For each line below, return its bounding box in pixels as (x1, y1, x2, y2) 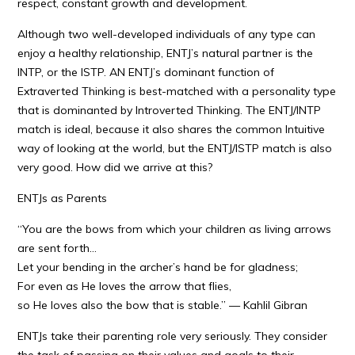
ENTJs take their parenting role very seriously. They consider (17, 329, 328, 343)
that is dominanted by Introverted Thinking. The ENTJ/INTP (17, 103, 322, 117)
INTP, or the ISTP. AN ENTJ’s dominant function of (17, 65, 275, 79)
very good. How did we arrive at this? (17, 160, 213, 174)
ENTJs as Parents (17, 191, 108, 205)
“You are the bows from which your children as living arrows (17, 222, 332, 236)
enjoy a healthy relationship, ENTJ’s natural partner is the (17, 46, 314, 60)
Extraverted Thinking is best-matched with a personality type (17, 84, 337, 98)
